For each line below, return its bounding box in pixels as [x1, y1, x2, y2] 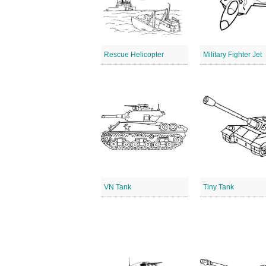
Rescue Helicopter [104, 50, 164, 59]
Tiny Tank [203, 183, 235, 191]
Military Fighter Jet [203, 50, 262, 59]
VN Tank [104, 183, 131, 191]
